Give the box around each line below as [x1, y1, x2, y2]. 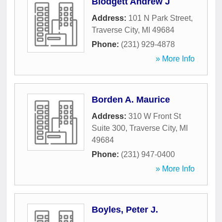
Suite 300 [92, 124, 125, 133]
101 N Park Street [128, 14, 191, 23]
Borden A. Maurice [92, 95, 170, 105]
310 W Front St [128, 112, 181, 121]
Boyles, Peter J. [92, 205, 158, 215]
